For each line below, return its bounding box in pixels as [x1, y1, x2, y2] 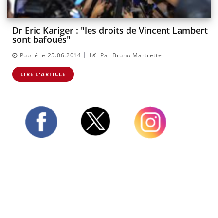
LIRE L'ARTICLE [20, 70, 66, 78]
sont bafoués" [12, 34, 71, 46]
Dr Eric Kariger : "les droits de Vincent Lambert [12, 24, 208, 36]
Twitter [79, 135, 103, 145]
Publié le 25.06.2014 [19, 51, 81, 59]
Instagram [134, 138, 167, 147]
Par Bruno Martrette [98, 51, 162, 59]
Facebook [25, 137, 55, 147]
